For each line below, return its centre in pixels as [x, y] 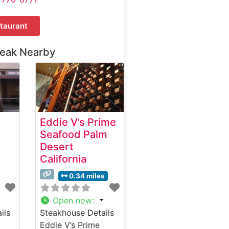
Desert [57, 147]
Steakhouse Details [77, 213]
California [63, 159]
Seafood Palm [74, 135]
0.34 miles [87, 176]
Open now [73, 201]
